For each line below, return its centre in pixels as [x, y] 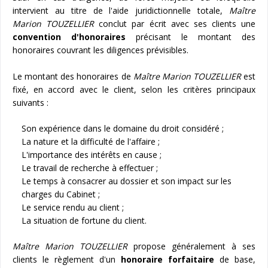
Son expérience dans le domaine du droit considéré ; [123, 128]
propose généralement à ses [191, 246]
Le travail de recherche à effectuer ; [90, 167]
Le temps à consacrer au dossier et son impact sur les [127, 181]
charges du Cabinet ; [61, 194]
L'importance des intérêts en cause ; [92, 154]
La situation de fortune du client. [84, 220]
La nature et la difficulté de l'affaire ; [91, 141]
